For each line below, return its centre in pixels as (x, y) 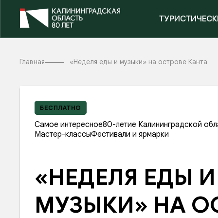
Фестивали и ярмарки (130, 134)
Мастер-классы (63, 134)
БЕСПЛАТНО (61, 108)
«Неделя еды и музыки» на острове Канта (138, 62)
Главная (32, 62)
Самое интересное (69, 125)
